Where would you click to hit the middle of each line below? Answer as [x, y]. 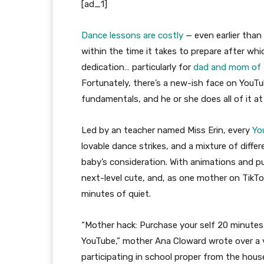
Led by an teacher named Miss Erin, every [167, 131]
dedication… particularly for [137, 67]
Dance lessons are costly [132, 36]
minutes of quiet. [116, 194]
